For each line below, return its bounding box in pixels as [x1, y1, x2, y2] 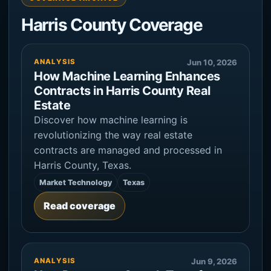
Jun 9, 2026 [191, 256, 237, 266]
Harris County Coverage [21, 14, 203, 35]
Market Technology [39, 177, 112, 187]
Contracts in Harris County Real [34, 83, 211, 98]
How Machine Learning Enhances [34, 68, 220, 83]
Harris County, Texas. [34, 158, 131, 171]
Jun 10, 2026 [187, 57, 237, 67]
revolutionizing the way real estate [34, 128, 192, 141]
